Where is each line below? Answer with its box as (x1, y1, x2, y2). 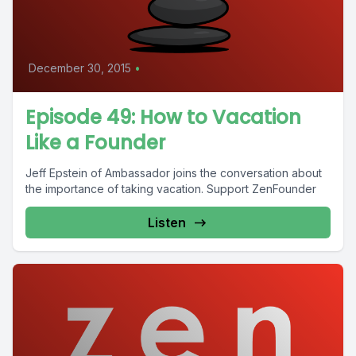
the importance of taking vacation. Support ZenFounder (25, 182, 316, 195)
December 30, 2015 (29, 61, 131, 75)
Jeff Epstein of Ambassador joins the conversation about (25, 166, 322, 180)
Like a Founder (25, 130, 165, 156)
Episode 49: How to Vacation (25, 104, 301, 130)
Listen (148, 215, 186, 230)
